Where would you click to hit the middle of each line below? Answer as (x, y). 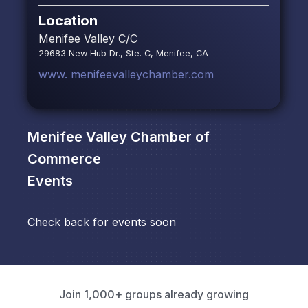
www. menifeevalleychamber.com (126, 75)
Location (68, 21)
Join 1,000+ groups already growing (154, 295)
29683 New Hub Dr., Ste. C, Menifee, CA (123, 54)
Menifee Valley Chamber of (119, 137)
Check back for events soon (102, 222)
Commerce (64, 159)
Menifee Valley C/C (88, 39)
